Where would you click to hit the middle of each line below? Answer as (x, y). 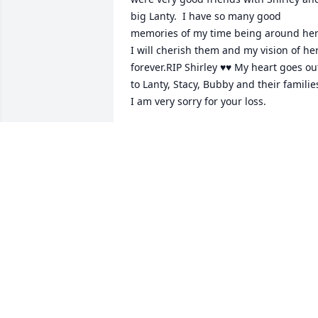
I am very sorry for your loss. (198, 102)
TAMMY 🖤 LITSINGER (183, 134)
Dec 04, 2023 (161, 148)
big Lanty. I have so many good (206, 16)
